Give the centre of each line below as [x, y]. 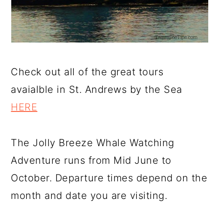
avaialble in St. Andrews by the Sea [97, 89]
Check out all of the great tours [87, 72]
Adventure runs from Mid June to [91, 160]
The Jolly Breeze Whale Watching [93, 143]
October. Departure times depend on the [109, 178]
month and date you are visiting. [89, 196]
